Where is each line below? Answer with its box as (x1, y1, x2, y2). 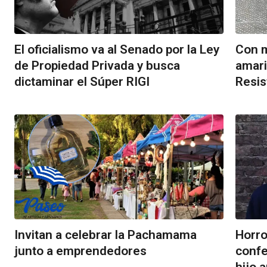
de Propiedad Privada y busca (14, 58, 180, 73)
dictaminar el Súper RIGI (14, 74, 150, 89)
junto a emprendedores (14, 243, 147, 258)
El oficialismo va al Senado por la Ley (14, 42, 219, 57)
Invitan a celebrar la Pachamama (14, 227, 197, 242)
